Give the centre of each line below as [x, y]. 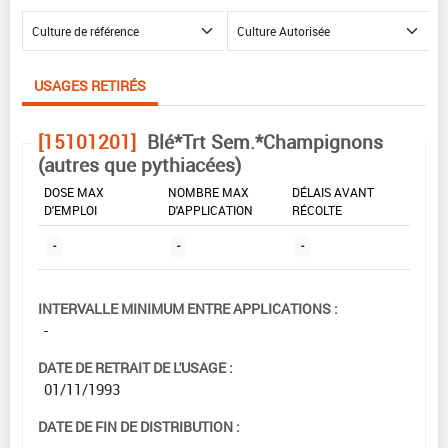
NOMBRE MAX [208, 191]
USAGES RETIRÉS [90, 85]
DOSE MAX [74, 191]
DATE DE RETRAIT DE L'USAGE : [135, 367]
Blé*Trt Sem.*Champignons [265, 141]
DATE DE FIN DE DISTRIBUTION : [139, 426]
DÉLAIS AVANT [333, 191]
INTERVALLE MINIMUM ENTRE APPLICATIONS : [188, 308]
